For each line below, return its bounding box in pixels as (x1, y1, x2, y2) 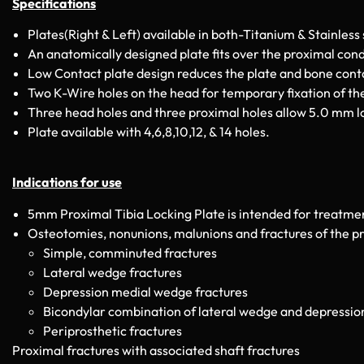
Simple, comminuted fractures (43, 244, 217, 261)
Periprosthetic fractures (43, 322, 182, 339)
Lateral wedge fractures (43, 263, 182, 280)
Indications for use (12, 174, 122, 191)
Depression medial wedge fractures (43, 283, 248, 300)
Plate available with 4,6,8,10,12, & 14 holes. (28, 123, 270, 141)
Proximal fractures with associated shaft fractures (12, 341, 300, 358)
